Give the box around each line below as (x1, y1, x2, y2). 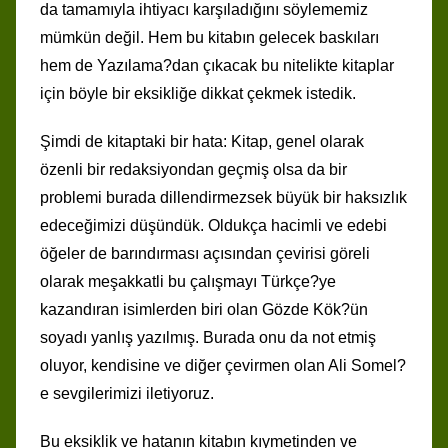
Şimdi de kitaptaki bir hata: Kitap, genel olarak (40, 132, 364, 150)
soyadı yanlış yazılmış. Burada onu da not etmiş (40, 328, 376, 346)
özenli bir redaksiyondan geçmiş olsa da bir (40, 160, 347, 178)
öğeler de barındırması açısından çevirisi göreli (40, 244, 370, 262)
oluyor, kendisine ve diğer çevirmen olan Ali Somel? (40, 356, 406, 374)
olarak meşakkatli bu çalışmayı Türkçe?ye (40, 272, 336, 290)
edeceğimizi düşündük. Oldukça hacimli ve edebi (40, 216, 387, 234)
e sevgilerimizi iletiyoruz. (40, 384, 214, 402)
